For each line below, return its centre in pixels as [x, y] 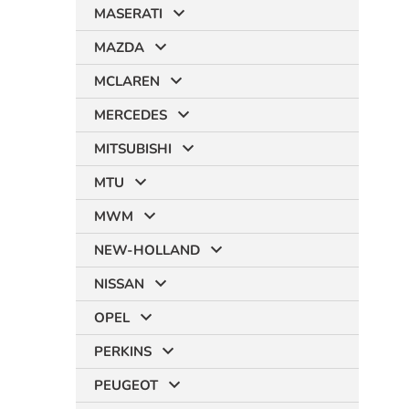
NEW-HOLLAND [147, 250]
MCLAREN [127, 81]
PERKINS [123, 351]
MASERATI [128, 14]
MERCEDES [131, 115]
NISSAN [119, 284]
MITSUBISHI [133, 149]
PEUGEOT [126, 385]
